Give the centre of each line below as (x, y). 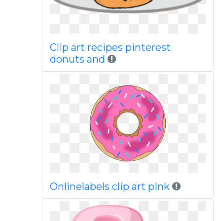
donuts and (78, 59)
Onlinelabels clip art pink (110, 186)
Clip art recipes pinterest (110, 47)
